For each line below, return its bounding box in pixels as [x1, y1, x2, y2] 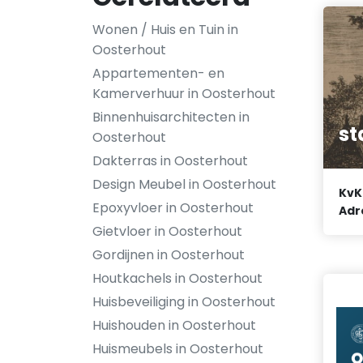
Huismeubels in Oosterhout [92, 340, 263, 358]
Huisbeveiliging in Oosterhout [92, 293, 275, 311]
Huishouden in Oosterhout [92, 316, 256, 335]
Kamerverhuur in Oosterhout [92, 84, 275, 103]
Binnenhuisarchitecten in [92, 108, 250, 126]
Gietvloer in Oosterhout [92, 222, 242, 241]
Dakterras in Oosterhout [92, 152, 248, 170]
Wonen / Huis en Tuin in [92, 20, 238, 39]
